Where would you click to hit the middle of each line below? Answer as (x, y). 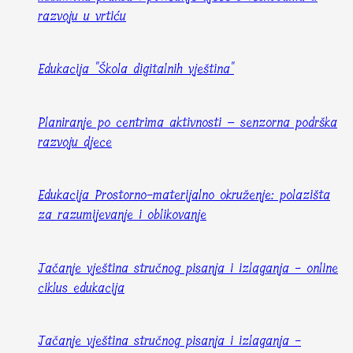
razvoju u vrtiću (82, 16)
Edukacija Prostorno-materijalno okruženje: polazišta (184, 195)
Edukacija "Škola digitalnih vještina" (136, 69)
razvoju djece (75, 142)
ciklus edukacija (81, 288)
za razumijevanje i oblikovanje (122, 215)
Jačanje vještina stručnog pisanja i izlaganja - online (188, 268)
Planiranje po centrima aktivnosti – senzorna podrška (188, 122)
